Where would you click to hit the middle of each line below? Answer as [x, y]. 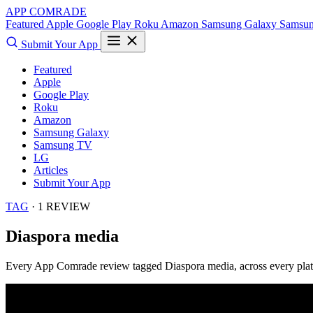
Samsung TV [63, 145]
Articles [51, 170]
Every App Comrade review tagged [85, 265]
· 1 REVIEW [59, 206]
